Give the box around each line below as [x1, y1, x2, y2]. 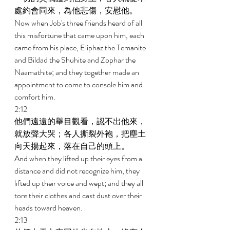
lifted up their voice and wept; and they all [14, 177, 145, 189]
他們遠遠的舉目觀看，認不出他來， [14, 116, 146, 127]
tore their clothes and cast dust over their [14, 189, 143, 201]
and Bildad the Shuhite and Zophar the [14, 54, 137, 66]
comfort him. [14, 91, 57, 103]
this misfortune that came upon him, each [14, 29, 146, 41]
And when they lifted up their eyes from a [14, 152, 144, 164]
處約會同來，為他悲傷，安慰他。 [14, 5, 139, 16]
